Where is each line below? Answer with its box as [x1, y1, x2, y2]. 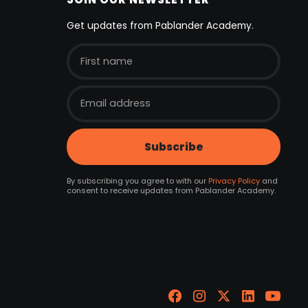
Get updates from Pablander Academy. [66, 18, 254, 32]
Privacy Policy [208, 175, 260, 187]
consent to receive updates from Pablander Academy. [66, 185, 276, 197]
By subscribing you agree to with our [66, 175, 208, 187]
